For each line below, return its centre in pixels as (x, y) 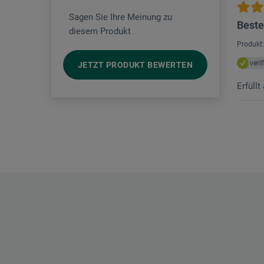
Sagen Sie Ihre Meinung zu (121, 17)
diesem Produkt (100, 32)
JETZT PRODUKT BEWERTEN (135, 65)
